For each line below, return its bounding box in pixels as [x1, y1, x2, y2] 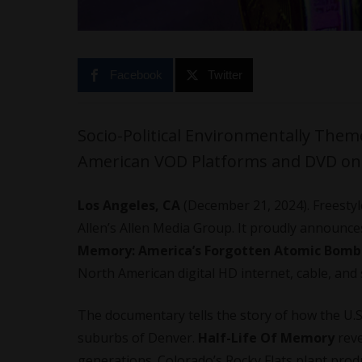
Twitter [208, 68, 243, 82]
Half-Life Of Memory [198, 329, 335, 347]
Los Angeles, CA [78, 196, 180, 214]
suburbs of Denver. [78, 329, 198, 347]
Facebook [110, 68, 163, 82]
